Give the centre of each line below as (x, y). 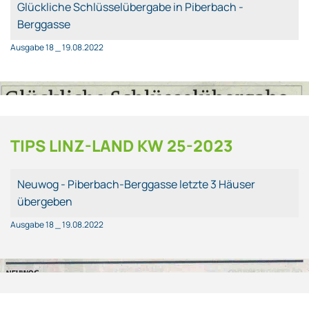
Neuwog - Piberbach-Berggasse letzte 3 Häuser (136, 184)
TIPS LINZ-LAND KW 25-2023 (122, 145)
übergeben (45, 201)
